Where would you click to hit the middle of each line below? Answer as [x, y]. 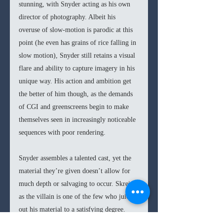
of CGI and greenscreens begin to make [75, 107]
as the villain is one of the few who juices [78, 197]
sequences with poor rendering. [62, 133]
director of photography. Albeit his [68, 17]
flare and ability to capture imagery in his [78, 69]
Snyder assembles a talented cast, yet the [76, 158]
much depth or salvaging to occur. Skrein [77, 184]
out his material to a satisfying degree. [73, 210]
